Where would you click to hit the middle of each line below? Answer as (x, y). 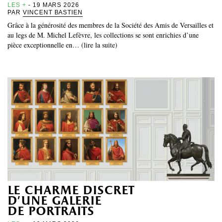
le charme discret (71, 191)
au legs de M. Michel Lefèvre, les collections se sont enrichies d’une (103, 35)
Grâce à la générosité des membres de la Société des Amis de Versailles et (111, 25)
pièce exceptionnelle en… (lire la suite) (62, 45)
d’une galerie (55, 201)
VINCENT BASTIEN (53, 12)
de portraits (51, 212)
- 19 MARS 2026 (53, 5)
